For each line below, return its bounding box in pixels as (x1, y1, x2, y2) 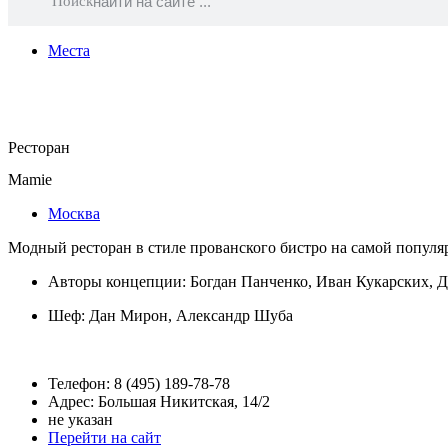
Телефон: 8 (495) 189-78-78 (48, 374, 230, 392)
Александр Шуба (176, 306, 293, 324)
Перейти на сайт (48, 428, 161, 446)
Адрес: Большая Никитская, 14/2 (48, 392, 270, 410)
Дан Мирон (89, 306, 168, 324)
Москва (48, 204, 100, 222)
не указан (48, 410, 113, 428)
